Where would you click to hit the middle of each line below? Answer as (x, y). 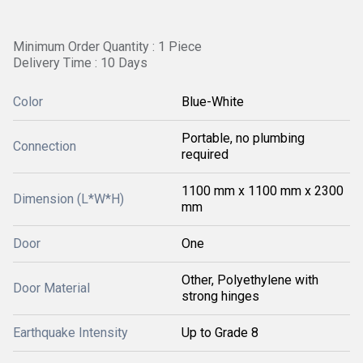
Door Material (51, 288)
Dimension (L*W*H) (68, 199)
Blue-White (213, 102)
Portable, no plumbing (243, 138)
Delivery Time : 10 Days (80, 63)
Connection (45, 146)
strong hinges (220, 296)
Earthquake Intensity (70, 333)
